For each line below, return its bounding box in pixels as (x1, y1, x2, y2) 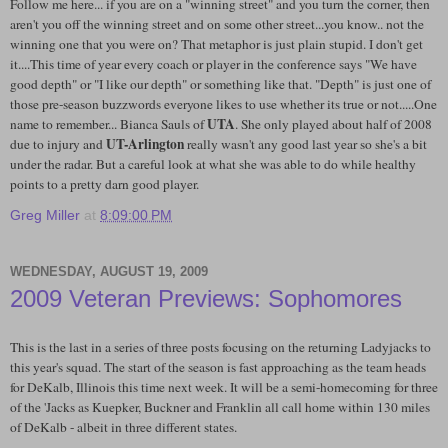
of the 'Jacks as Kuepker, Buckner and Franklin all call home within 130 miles (10, 397, 430, 416)
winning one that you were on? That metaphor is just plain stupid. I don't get (10, 35, 423, 54)
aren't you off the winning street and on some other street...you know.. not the (10, 15, 424, 34)
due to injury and (10, 135, 106, 154)
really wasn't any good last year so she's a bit (184, 135, 427, 154)
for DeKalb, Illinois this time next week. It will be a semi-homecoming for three (10, 377, 438, 396)
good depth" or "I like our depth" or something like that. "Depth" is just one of (10, 75, 431, 94)
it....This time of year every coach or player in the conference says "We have (10, 55, 417, 74)
